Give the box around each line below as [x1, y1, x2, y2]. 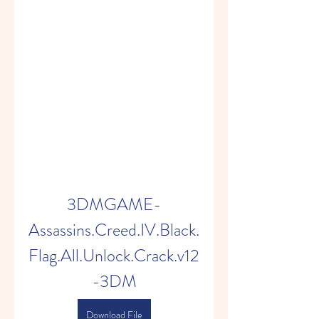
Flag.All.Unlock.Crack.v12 [28, 244, 199, 268]
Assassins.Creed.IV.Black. [28, 218, 199, 242]
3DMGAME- [67, 192, 161, 216]
